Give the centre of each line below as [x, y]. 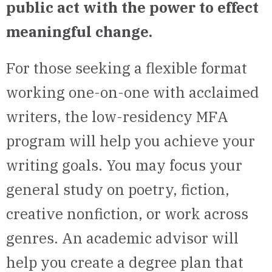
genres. [34, 238]
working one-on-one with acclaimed [133, 92]
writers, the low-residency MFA [117, 117]
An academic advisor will [150, 238]
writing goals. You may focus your [124, 165]
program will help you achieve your [131, 141]
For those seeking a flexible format [127, 68]
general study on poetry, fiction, [118, 189]
